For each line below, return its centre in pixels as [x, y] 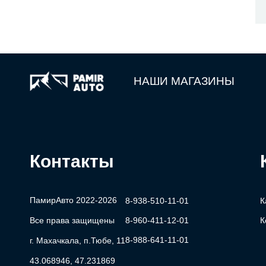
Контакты [72, 161]
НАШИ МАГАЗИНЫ [184, 81]
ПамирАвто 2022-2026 [73, 200]
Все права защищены [72, 220]
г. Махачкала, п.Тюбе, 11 [77, 240]
